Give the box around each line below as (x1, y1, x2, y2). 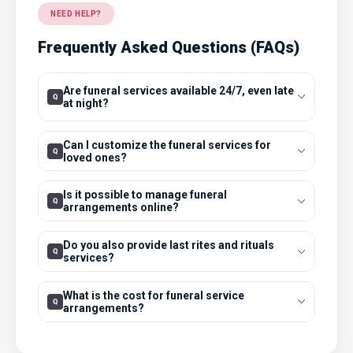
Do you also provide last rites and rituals (63, 239, 275, 252)
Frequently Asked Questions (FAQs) (38, 37, 299, 57)
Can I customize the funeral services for (63, 138, 272, 151)
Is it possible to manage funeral (63, 188, 228, 202)
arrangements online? (63, 201, 180, 214)
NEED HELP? (50, 9, 102, 18)
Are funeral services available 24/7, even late (63, 84, 295, 97)
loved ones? (63, 150, 128, 164)
